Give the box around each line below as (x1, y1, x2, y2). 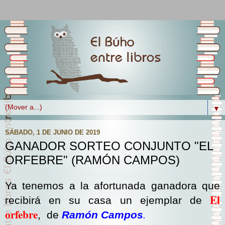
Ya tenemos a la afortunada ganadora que (5, 180, 220, 192)
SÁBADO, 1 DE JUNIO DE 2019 (5, 128, 100, 136)
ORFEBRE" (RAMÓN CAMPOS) (5, 153, 180, 167)
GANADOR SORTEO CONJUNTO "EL (5, 139, 213, 153)
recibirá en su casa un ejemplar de (5, 194, 210, 207)
